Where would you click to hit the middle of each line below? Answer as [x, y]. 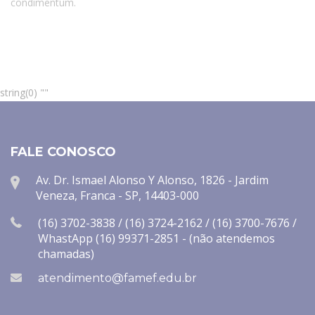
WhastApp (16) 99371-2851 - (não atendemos [156, 238]
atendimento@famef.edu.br [117, 278]
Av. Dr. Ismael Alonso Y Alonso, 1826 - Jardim [152, 180]
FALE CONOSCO [63, 152]
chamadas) [66, 253]
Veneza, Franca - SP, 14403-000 [117, 195]
